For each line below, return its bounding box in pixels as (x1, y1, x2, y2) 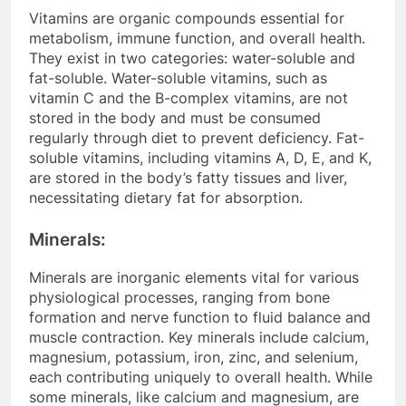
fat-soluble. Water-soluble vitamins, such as (29, 68, 327, 87)
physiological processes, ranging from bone (29, 287, 330, 306)
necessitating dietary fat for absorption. (29, 188, 303, 207)
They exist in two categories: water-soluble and (29, 48, 355, 67)
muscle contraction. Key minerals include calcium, (29, 327, 369, 346)
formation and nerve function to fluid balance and (29, 307, 371, 326)
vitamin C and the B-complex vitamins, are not (29, 88, 348, 107)
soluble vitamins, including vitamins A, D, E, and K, (29, 148, 372, 167)
